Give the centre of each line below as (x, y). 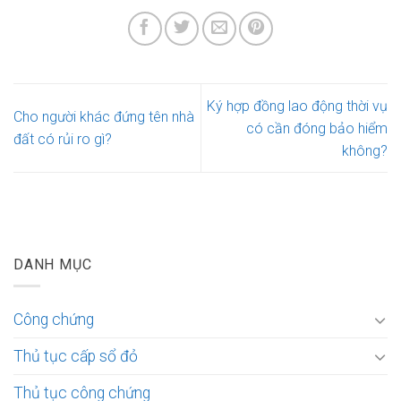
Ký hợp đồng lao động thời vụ (297, 106)
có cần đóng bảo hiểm (317, 128)
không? (365, 150)
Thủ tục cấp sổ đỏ (76, 357)
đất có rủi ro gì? (63, 140)
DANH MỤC (53, 264)
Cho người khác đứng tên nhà (104, 117)
